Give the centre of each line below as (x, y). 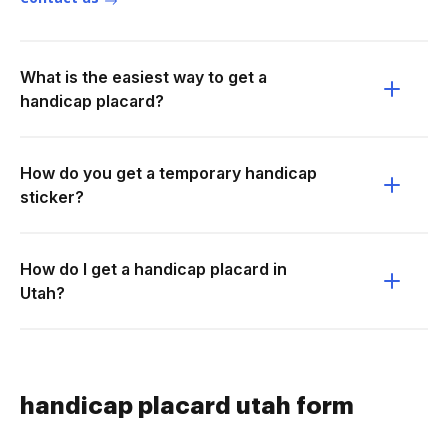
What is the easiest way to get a (143, 77)
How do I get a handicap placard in (153, 269)
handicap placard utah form (187, 406)
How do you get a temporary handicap (168, 173)
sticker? (52, 197)
